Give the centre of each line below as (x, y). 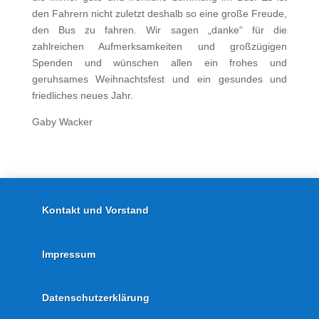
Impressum (68, 254)
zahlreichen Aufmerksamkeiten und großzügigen (159, 46)
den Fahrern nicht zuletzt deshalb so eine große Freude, (159, 14)
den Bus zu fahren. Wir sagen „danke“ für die (159, 30)
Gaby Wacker (62, 122)
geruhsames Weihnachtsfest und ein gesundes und (159, 79)
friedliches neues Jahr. (82, 95)
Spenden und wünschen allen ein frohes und (159, 63)
